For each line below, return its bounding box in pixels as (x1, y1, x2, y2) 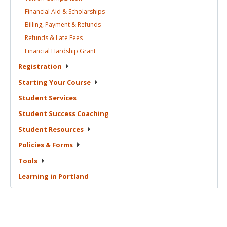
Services (49, 93, 77, 103)
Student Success (18, 109, 77, 119)
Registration (18, 62, 62, 71)
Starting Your (18, 78, 67, 87)
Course (67, 78, 91, 87)
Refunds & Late (25, 33, 69, 43)
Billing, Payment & (25, 20, 78, 29)
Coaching (77, 109, 109, 119)
